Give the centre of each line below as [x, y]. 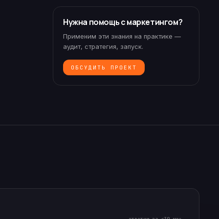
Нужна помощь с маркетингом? [123, 22]
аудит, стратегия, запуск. [103, 46]
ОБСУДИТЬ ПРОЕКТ [104, 67]
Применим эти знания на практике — [122, 36]
